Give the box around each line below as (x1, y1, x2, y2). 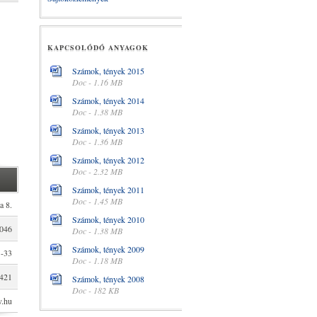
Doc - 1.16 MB (72, 76, 122, 88)
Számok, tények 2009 (72, 243, 144, 255)
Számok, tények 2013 (72, 125, 144, 136)
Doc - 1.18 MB (72, 255, 122, 266)
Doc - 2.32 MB (72, 166, 122, 177)
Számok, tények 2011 (72, 184, 144, 195)
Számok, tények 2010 (72, 214, 144, 225)
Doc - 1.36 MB (72, 136, 122, 147)
